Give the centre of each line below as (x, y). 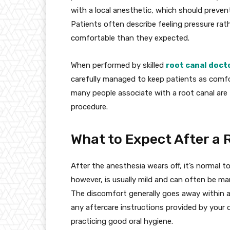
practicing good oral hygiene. (122, 221)
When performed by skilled (118, 65)
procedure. (89, 107)
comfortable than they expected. (130, 38)
